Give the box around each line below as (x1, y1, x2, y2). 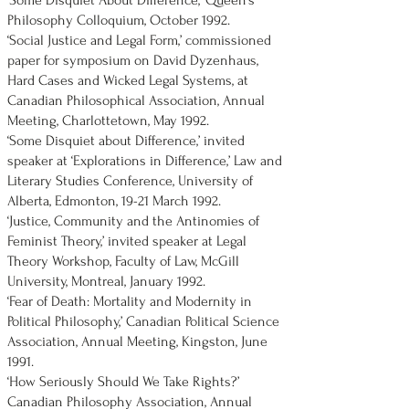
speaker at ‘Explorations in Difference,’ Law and (7, 152, 282, 169)
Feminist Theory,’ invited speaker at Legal (7, 233, 246, 249)
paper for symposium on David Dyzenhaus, (7, 52, 258, 68)
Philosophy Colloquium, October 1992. (7, 12, 230, 28)
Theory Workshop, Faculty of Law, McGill (7, 253, 239, 269)
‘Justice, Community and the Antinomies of (7, 213, 259, 229)
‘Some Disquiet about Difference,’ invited (7, 132, 245, 149)
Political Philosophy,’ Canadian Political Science (7, 313, 279, 330)
